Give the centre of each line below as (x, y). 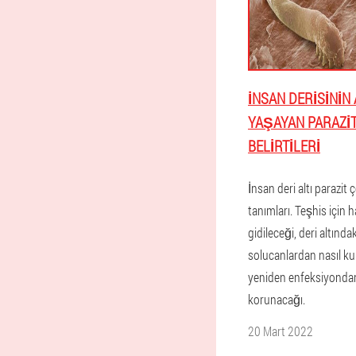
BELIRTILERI (284, 146)
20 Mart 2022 (281, 331)
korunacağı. (277, 299)
